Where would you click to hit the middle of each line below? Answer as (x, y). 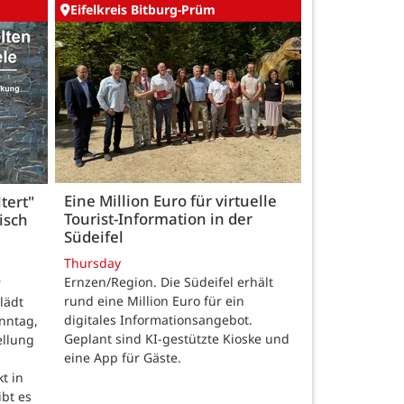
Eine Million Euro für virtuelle (170, 201)
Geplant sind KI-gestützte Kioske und (177, 339)
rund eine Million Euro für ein (154, 301)
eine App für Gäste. (123, 358)
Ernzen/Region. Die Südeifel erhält (169, 282)
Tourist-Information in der (158, 219)
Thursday (92, 263)
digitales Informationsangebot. (158, 320)
